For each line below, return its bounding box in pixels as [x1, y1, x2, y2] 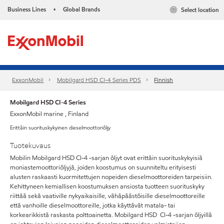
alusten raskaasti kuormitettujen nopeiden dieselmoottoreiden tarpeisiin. [10, 172, 212, 181]
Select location [181, 5, 219, 14]
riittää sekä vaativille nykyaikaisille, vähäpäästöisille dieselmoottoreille [10, 191, 205, 200]
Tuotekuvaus [10, 140, 50, 150]
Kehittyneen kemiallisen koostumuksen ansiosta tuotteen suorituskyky [10, 181, 204, 191]
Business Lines [7, 5, 46, 13]
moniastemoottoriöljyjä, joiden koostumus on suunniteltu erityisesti [10, 162, 196, 172]
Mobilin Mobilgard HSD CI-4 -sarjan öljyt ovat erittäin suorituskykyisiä [10, 153, 202, 162]
